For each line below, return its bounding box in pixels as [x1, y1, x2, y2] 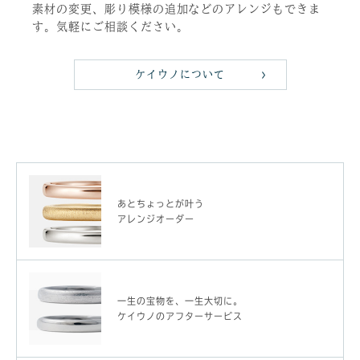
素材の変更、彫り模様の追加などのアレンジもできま [32, 2, 321, 14]
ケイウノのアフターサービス [117, 311, 243, 321]
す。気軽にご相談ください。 [32, 20, 189, 32]
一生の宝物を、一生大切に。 [117, 296, 243, 305]
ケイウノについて [135, 68, 225, 80]
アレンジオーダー [117, 214, 194, 223]
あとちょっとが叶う [117, 198, 204, 208]
